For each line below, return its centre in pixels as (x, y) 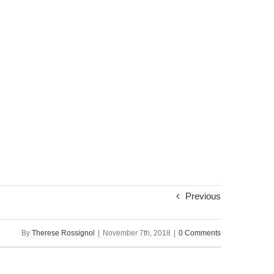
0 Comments (200, 233)
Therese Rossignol (63, 233)
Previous (203, 196)
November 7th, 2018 (137, 233)
